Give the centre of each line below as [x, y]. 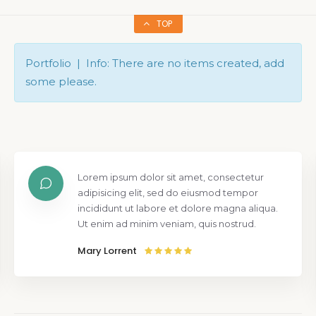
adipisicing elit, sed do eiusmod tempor [168, 192]
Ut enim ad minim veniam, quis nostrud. [167, 223]
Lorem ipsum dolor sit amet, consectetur [171, 177]
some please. [61, 81]
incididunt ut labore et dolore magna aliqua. [178, 208]
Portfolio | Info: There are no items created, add [155, 63]
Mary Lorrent [107, 250]
